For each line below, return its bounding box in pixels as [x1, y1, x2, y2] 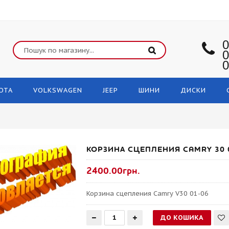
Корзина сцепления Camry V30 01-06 [86, 189, 209, 198]
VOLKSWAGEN [33, 86, 82, 95]
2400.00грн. [86, 165, 141, 177]
